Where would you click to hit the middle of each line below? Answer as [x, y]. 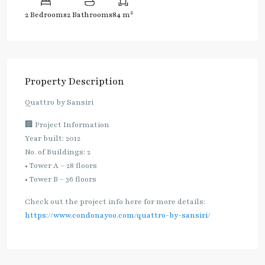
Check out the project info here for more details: [115, 201]
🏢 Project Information [67, 125]
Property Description [75, 81]
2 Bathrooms [90, 14]
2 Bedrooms [46, 14]
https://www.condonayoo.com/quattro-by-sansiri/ [118, 215]
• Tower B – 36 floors [61, 179]
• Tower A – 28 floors [61, 165]
